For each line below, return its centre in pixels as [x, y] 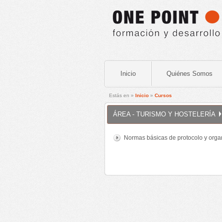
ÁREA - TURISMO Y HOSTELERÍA [164, 114]
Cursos [163, 96]
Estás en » [122, 96]
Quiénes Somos [190, 74]
